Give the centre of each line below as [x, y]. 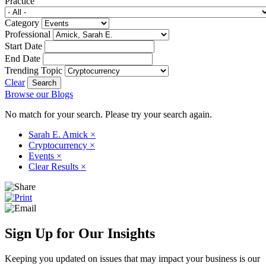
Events [42, 156]
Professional [28, 34]
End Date [23, 58]
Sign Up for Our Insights [80, 233]
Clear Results [55, 166]
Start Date [23, 46]
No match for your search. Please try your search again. [108, 114]
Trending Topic [34, 70]
